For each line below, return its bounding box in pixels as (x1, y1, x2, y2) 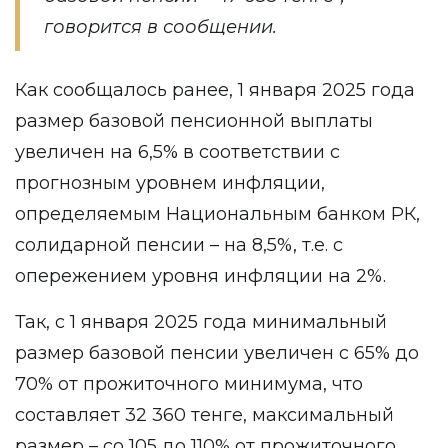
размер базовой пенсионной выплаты (15, 110, 373, 132)
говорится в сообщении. (44, 16, 277, 38)
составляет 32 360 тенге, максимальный (15, 404, 394, 426)
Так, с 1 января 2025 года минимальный (15, 311, 387, 333)
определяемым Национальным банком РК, (15, 203, 420, 225)
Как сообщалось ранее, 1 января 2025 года (15, 79, 415, 101)
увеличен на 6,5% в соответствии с (15, 141, 340, 163)
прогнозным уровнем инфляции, (15, 172, 325, 194)
